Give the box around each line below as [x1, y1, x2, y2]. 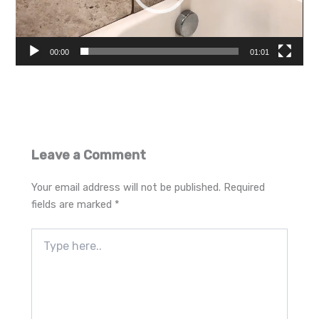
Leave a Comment [31, 147, 147, 163]
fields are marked [31, 198, 115, 211]
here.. [31, 243, 60, 256]
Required [224, 181, 266, 194]
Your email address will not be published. [31, 181, 221, 194]
